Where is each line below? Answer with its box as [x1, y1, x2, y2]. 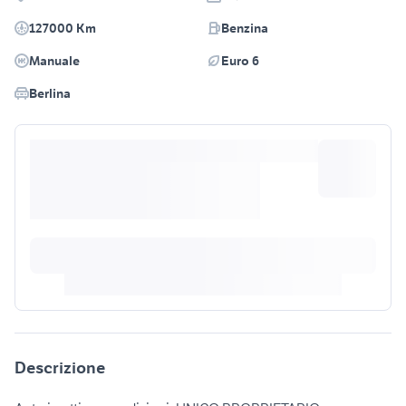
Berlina [29, 85, 71, 102]
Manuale [29, 53, 80, 70]
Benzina [221, 20, 268, 37]
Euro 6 [221, 53, 259, 70]
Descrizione [14, 357, 105, 379]
